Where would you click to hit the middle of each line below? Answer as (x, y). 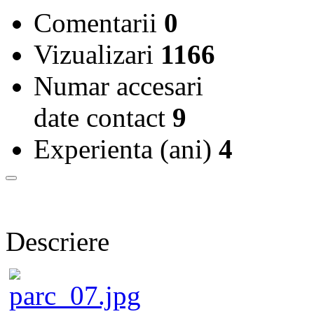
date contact (103, 117)
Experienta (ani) (126, 149)
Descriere (57, 241)
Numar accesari (118, 86)
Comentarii (99, 22)
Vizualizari (97, 54)
